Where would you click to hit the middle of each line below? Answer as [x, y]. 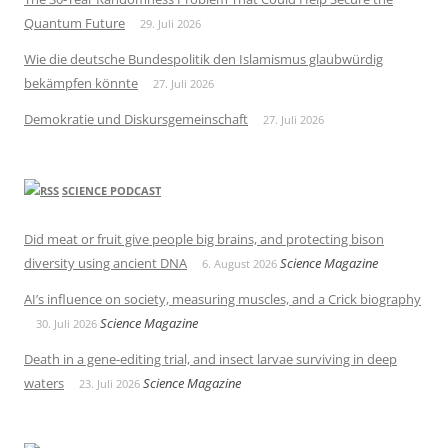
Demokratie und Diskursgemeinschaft [136, 119]
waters [44, 383]
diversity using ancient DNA [105, 263]
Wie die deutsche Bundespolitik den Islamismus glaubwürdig [203, 59]
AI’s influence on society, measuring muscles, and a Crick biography [222, 299]
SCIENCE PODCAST [111, 191]
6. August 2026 [239, 264]
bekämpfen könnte [81, 83]
